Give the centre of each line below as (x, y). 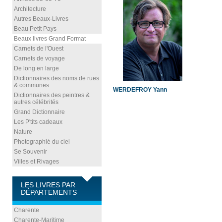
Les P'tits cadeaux (38, 122)
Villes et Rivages (36, 162)
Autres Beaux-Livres (41, 19)
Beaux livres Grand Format (50, 39)
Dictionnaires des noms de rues (56, 78)
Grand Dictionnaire (39, 112)
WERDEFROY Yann (140, 90)
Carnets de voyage (39, 58)
